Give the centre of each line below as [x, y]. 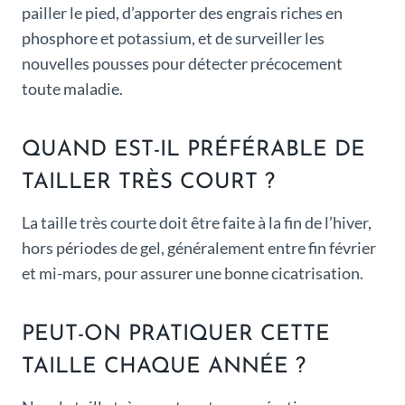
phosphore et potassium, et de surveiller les [173, 38]
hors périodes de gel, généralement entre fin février [199, 248]
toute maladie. [72, 89]
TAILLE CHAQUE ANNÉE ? [164, 367]
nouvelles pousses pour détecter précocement [182, 64]
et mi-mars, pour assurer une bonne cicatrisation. [193, 273]
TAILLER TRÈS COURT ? [148, 183]
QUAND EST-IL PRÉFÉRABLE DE [193, 151]
